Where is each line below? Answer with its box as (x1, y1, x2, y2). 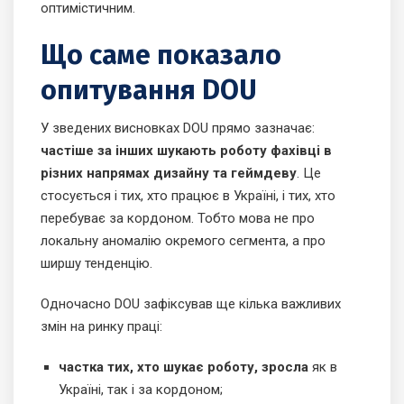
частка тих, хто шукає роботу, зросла (59, 359, 308, 376)
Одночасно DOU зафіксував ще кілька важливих (41, 296, 341, 313)
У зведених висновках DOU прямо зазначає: (41, 120, 315, 137)
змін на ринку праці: (41, 318, 162, 335)
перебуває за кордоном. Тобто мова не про (41, 210, 315, 227)
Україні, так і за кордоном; (59, 381, 223, 399)
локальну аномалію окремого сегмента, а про (41, 233, 326, 250)
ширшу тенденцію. (41, 255, 152, 272)
